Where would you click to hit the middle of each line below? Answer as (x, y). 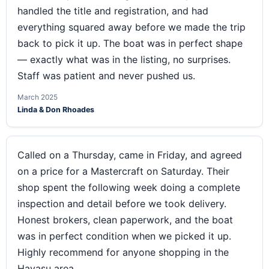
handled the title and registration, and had (113, 11)
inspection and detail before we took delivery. (122, 204)
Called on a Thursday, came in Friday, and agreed (130, 155)
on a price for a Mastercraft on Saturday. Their (123, 171)
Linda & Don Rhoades (56, 110)
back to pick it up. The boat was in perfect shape (130, 44)
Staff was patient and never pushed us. (106, 76)
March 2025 (38, 98)
